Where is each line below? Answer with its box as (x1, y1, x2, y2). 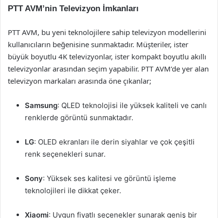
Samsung (25, 101, 57, 110)
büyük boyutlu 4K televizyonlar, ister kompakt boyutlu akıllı (8, 52, 206, 61)
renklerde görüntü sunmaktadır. (25, 113, 133, 122)
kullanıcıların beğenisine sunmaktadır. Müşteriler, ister (8, 39, 188, 49)
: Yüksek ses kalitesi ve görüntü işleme (43, 174, 176, 183)
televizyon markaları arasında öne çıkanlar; (8, 76, 151, 86)
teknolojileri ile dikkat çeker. (25, 186, 121, 195)
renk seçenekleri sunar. (25, 149, 106, 159)
